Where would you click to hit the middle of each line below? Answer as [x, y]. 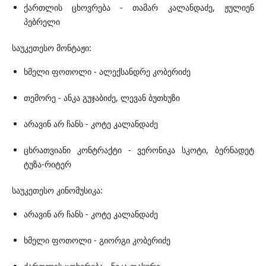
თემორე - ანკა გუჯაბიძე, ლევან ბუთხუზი [102, 98]
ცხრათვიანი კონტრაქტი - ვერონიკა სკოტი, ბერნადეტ [139, 150]
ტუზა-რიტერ [49, 164]
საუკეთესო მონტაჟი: [52, 48]
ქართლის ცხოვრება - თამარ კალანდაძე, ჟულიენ [139, 8]
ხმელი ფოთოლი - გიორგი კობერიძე [97, 240]
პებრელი [43, 22]
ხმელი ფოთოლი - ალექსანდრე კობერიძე [107, 72]
